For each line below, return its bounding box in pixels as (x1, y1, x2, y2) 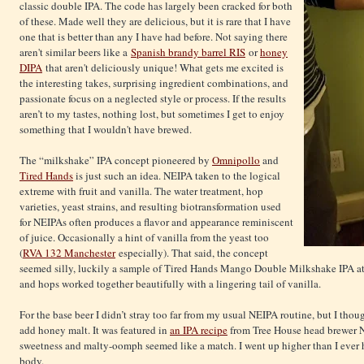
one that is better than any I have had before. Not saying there (19, 29, 288, 45)
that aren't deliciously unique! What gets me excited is (42, 60, 284, 76)
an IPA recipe (170, 323, 227, 338)
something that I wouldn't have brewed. (19, 122, 192, 137)
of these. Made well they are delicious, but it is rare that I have (19, 14, 291, 29)
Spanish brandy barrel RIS (131, 45, 245, 60)
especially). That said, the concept (115, 245, 268, 261)
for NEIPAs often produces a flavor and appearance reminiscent (19, 214, 293, 230)
